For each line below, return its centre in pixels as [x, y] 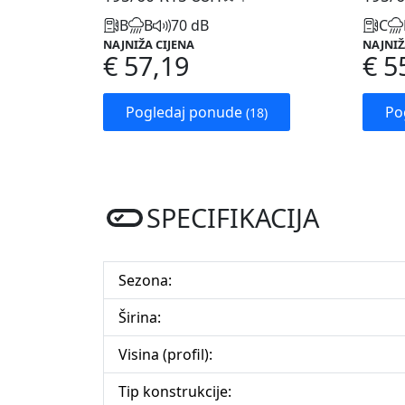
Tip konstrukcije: [175, 392]
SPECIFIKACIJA [233, 218]
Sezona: [145, 281]
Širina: [140, 318]
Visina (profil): [165, 355]
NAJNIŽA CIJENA [149, 45]
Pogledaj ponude [186, 113]
